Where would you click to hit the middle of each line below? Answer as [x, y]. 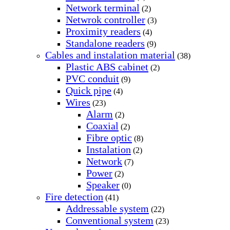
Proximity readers [103, 31]
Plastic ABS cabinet [107, 66]
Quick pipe [89, 90]
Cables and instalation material [110, 55]
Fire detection [74, 196]
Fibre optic [109, 137]
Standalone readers [105, 43]
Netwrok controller [106, 19]
